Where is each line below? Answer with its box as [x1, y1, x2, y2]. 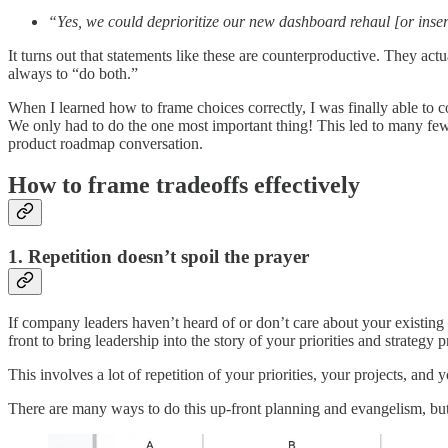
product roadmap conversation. [8, 134, 207, 152]
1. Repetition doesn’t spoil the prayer [8, 246, 309, 268]
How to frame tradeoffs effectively [8, 172, 366, 199]
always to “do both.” [8, 64, 142, 82]
